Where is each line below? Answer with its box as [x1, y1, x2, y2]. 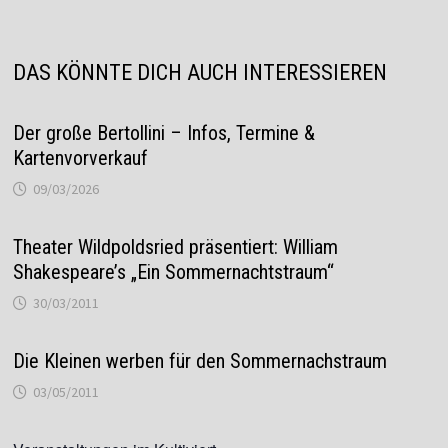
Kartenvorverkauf [12, 146, 148, 170]
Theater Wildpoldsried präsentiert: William [12, 235, 338, 259]
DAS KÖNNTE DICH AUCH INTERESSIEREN [12, 60, 387, 85]
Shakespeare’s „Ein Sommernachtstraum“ [12, 260, 334, 284]
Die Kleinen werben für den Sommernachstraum [12, 349, 387, 373]
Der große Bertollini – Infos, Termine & [12, 121, 315, 145]
